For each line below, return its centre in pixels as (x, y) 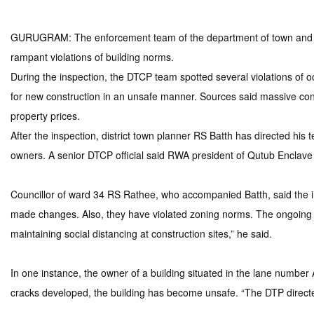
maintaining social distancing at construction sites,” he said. (141, 233)
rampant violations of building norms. (92, 57)
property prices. (45, 116)
